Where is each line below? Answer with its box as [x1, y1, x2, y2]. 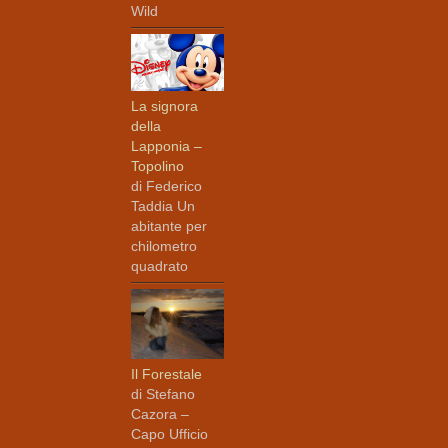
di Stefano [131, 385, 196, 402]
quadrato [131, 258, 189, 275]
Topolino [131, 158, 185, 175]
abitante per [131, 218, 208, 235]
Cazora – [131, 405, 190, 422]
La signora [131, 98, 199, 115]
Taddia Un [131, 198, 196, 215]
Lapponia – [131, 138, 203, 155]
